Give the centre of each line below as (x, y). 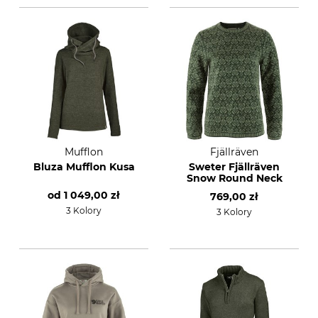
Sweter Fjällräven (234, 167)
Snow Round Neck (234, 178)
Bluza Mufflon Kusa (84, 167)
